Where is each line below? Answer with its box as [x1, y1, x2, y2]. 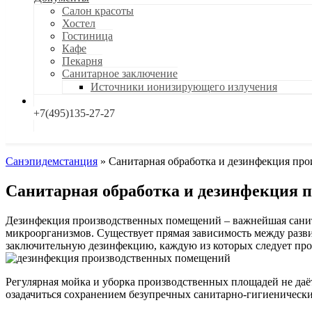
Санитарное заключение [62, 68, 178, 79]
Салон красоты [62, 5, 134, 17]
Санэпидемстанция [6, 155, 97, 167]
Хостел [62, 17, 95, 29]
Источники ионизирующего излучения [91, 81, 277, 93]
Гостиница [62, 30, 113, 42]
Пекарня [62, 55, 102, 67]
